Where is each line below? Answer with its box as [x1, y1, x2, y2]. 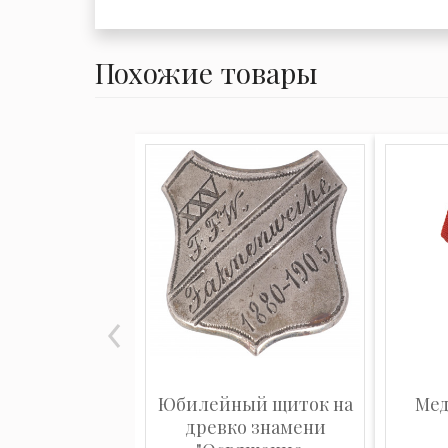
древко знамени [184, 415, 326, 439]
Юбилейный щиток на [157, 392, 353, 416]
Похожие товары [95, 54, 318, 91]
